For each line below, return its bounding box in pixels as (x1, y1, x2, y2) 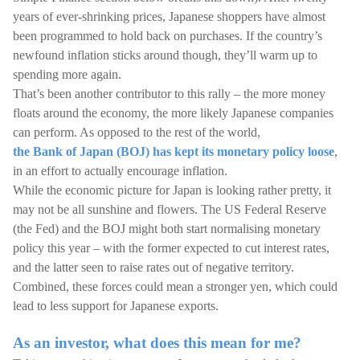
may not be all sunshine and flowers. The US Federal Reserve (13, 202, 326, 216)
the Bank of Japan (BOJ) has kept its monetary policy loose (13, 145, 334, 158)
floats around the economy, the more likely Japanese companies (13, 106, 333, 120)
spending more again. (13, 67, 121, 81)
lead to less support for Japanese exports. (13, 299, 219, 313)
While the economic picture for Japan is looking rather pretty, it (13, 183, 331, 197)
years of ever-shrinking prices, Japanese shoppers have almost (13, 10, 325, 23)
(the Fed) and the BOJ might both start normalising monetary (13, 222, 321, 235)
